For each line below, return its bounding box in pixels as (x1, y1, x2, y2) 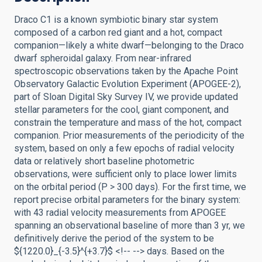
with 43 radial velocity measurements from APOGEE (14, 207, 226, 218)
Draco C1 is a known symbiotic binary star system (14, 14, 218, 25)
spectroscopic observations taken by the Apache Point (14, 65, 238, 77)
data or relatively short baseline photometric (14, 156, 194, 167)
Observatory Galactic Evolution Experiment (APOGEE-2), (14, 78, 241, 89)
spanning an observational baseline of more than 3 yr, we (14, 220, 245, 231)
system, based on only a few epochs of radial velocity (14, 143, 235, 154)
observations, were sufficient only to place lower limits (14, 168, 237, 180)
